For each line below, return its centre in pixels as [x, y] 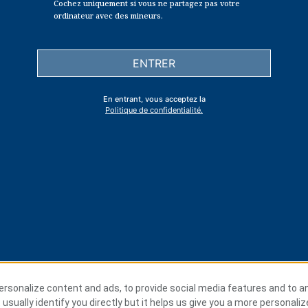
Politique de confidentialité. [154, 110]
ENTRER [154, 63]
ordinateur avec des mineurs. [108, 15]
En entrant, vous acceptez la [154, 99]
